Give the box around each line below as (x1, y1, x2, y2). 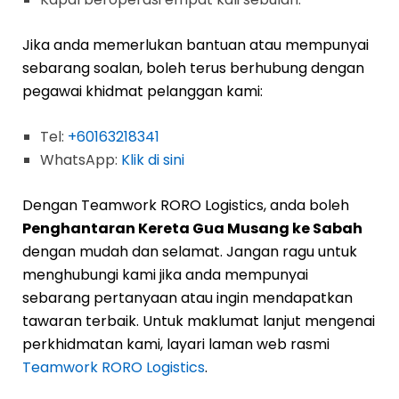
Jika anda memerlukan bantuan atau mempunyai (22, 34, 369, 55)
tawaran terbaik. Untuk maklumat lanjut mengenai (22, 310, 375, 331)
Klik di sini (121, 149, 184, 170)
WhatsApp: (40, 149, 121, 170)
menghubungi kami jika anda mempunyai (22, 264, 308, 285)
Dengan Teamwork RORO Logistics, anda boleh (22, 194, 349, 216)
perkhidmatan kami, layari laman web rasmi (22, 333, 330, 354)
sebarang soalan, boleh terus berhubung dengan (22, 57, 364, 78)
